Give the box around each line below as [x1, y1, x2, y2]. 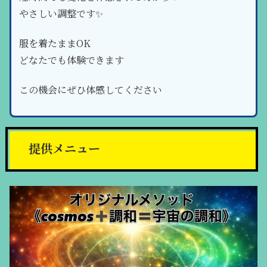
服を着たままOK [18, 36, 91, 51]
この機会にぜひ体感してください [18, 83, 162, 97]
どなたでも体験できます [18, 53, 124, 67]
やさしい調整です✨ [18, 6, 103, 20]
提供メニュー [29, 139, 100, 157]
